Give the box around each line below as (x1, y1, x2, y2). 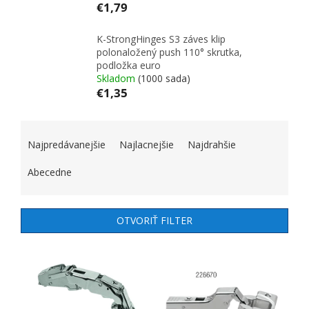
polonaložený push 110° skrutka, (97, 45, 242, 59)
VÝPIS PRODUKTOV (20, 243, 121, 259)
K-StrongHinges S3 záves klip (97, 32, 226, 46)
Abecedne (28, 165, 72, 179)
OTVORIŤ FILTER (117, 213, 192, 227)
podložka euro (97, 58, 161, 72)
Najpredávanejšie (28, 137, 106, 151)
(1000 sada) (138, 71, 190, 85)
